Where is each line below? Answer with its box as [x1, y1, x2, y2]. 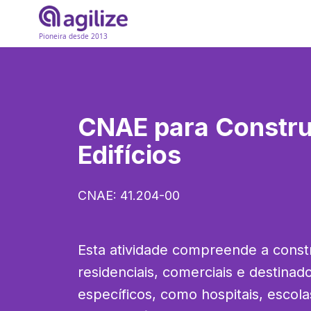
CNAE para [78, 112, 215, 142]
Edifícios [78, 140, 181, 170]
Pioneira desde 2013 [39, 31, 108, 42]
